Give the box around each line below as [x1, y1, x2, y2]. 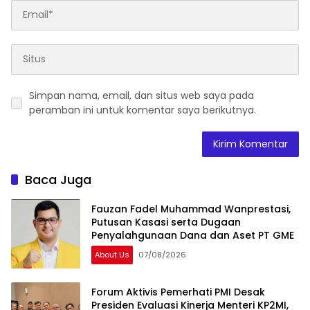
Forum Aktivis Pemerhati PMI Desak [91, 285, 265, 300]
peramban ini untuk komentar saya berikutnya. [29, 102, 256, 117]
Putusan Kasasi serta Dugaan [91, 215, 241, 230]
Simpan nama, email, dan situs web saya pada [29, 88, 254, 102]
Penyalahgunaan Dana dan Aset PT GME [91, 228, 294, 243]
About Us [95, 249, 129, 261]
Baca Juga [25, 170, 91, 188]
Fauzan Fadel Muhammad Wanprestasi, [91, 202, 291, 217]
